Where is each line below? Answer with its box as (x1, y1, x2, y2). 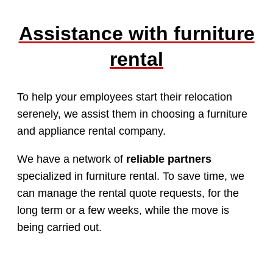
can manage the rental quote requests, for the (17, 186, 239, 199)
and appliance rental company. (17, 124, 166, 137)
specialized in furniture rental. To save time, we (17, 169, 244, 182)
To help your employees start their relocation (17, 90, 232, 103)
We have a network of (17, 152, 126, 165)
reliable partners (126, 152, 211, 165)
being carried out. (17, 221, 102, 233)
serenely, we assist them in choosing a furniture (17, 107, 247, 120)
